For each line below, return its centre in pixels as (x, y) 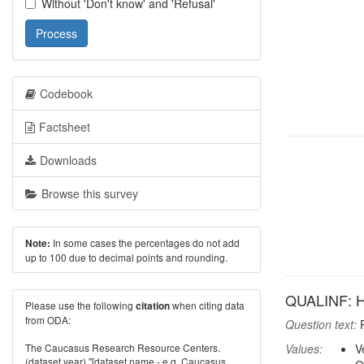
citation (153, 306)
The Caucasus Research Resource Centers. (123, 347)
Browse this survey (90, 193)
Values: (304, 349)
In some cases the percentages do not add (145, 243)
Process (56, 33)
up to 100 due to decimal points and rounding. (126, 257)
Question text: (321, 324)
